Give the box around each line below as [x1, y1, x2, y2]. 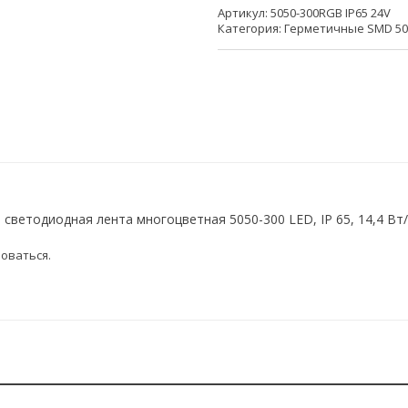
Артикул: [218, 5, 270, 21]
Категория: [218, 20, 284, 36]
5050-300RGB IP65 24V [270, 5, 391, 21]
